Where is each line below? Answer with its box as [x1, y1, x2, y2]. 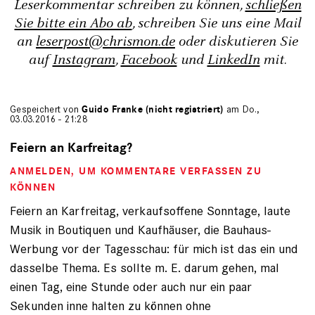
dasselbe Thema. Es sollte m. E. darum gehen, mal [10, 259, 279, 276]
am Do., [223, 103, 260, 115]
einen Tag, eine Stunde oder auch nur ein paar [10, 278, 252, 295]
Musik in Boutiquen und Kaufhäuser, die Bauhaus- [10, 221, 271, 238]
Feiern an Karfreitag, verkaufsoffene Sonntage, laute [10, 202, 290, 219]
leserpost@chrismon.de [36, 32, 175, 51]
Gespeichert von [10, 103, 82, 115]
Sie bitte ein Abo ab [14, 13, 132, 33]
